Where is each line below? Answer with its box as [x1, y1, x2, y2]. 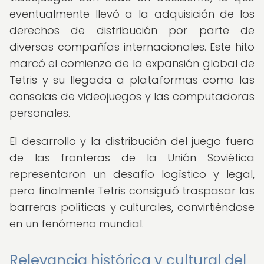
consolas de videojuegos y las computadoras [9, 89, 255, 104]
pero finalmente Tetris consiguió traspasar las [9, 183, 255, 198]
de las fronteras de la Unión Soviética [9, 150, 255, 165]
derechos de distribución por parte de [9, 23, 255, 38]
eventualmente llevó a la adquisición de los [9, 6, 255, 21]
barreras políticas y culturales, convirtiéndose [9, 200, 255, 214]
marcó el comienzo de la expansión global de [9, 56, 255, 71]
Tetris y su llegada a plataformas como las [9, 72, 255, 87]
